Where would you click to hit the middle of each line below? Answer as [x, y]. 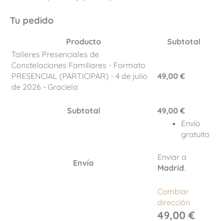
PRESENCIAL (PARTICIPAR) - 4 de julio [79, 76]
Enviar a [172, 157]
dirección [174, 202]
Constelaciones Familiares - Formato [78, 65]
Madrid [171, 168]
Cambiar [173, 191]
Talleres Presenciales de [55, 55]
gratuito [195, 134]
